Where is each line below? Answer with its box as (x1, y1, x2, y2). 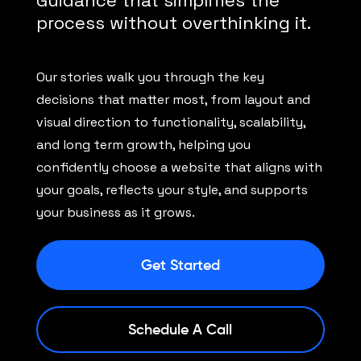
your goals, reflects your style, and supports (35, 181, 308, 199)
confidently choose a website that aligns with (35, 159, 322, 176)
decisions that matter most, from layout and (35, 91, 310, 109)
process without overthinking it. (35, 11, 311, 35)
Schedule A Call (128, 321, 233, 339)
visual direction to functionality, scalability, (35, 114, 305, 131)
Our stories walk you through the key (35, 68, 264, 86)
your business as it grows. (35, 204, 195, 222)
